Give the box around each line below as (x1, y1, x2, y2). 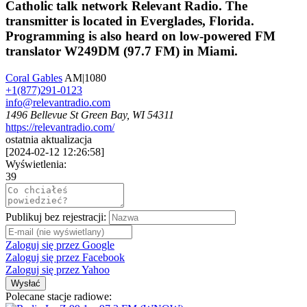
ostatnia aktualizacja (5, 134, 92, 146)
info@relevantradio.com (5, 97, 110, 109)
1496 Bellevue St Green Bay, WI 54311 (5, 109, 174, 121)
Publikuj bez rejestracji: (5, 211, 106, 223)
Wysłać (11, 278, 40, 289)
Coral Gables (5, 72, 62, 84)
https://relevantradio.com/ (5, 121, 114, 134)
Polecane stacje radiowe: (5, 291, 112, 303)
